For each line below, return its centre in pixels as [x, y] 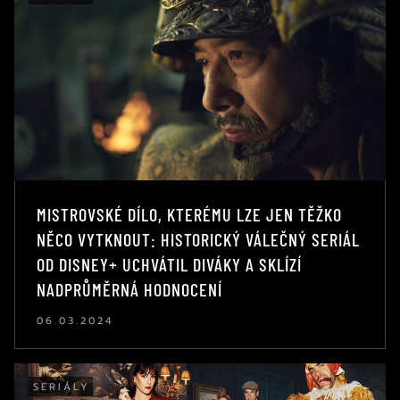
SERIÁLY [62, 387]
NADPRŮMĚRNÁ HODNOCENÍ [129, 289]
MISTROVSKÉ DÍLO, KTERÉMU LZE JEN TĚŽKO [189, 214]
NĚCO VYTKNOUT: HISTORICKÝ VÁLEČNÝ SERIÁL [198, 239]
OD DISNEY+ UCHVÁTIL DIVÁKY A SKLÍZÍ [169, 264]
